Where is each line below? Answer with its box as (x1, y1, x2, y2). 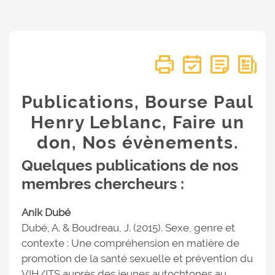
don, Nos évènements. (37, 133, 238, 153)
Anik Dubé (21, 206, 71, 219)
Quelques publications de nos (21, 156, 238, 174)
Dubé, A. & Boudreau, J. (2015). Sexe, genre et (21, 222, 235, 234)
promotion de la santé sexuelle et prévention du (21, 252, 253, 265)
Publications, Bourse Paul (21, 92, 254, 112)
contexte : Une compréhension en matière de (21, 237, 239, 249)
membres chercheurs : (21, 174, 184, 193)
